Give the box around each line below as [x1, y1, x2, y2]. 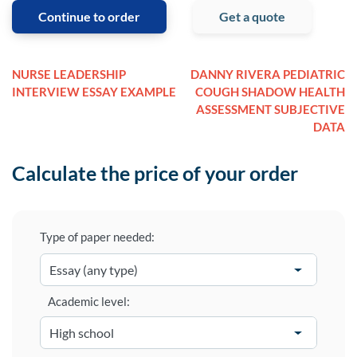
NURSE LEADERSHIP [12, 67, 126, 82]
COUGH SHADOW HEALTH [195, 84, 345, 100]
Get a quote [219, 9, 285, 25]
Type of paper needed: [40, 229, 155, 245]
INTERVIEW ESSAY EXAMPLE [12, 84, 176, 100]
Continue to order [38, 9, 140, 25]
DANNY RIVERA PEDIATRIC [190, 67, 345, 82]
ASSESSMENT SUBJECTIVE [196, 102, 345, 117]
